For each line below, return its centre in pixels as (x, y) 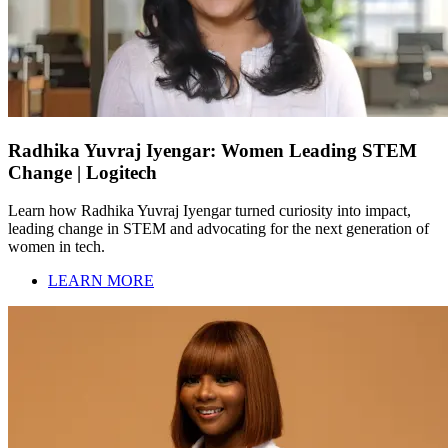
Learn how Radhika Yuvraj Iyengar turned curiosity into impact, (209, 211)
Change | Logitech (82, 172)
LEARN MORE (101, 281)
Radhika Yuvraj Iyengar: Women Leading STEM (212, 150)
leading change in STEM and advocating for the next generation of (218, 229)
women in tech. (56, 247)
